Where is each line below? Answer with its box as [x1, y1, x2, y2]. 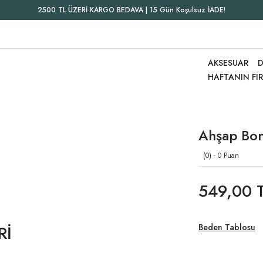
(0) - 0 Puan [203, 150, 239, 161]
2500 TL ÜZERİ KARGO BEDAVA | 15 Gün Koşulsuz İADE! [38, 5, 225, 15]
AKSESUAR [208, 57, 248, 69]
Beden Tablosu [198, 221, 255, 233]
